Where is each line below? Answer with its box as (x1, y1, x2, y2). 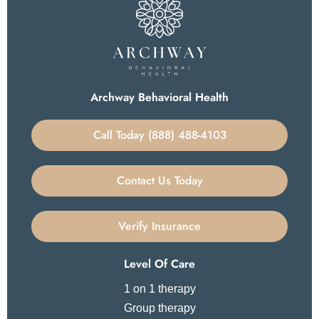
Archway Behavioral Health (90, 89, 229, 106)
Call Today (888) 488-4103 (93, 127, 226, 144)
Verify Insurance (118, 218, 201, 235)
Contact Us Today (116, 172, 203, 189)
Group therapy (123, 302, 196, 315)
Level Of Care (124, 256, 195, 273)
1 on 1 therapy (123, 283, 196, 296)
